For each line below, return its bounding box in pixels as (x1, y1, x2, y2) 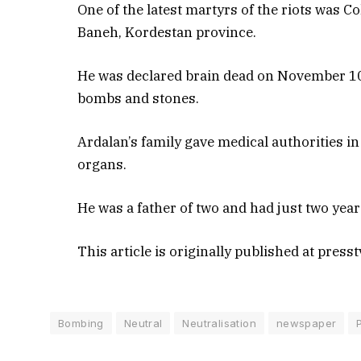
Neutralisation (182, 317, 256, 330)
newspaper (276, 317, 337, 330)
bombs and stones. (77, 89, 200, 107)
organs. (77, 155, 127, 173)
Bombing (58, 317, 104, 330)
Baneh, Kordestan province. (77, 23, 257, 41)
